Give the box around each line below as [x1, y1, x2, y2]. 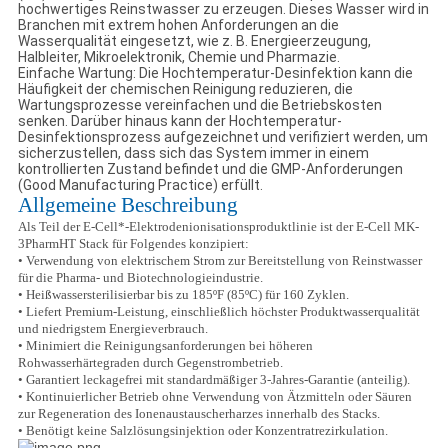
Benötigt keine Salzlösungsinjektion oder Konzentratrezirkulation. [22, 423, 388, 439]
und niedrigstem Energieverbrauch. [17, 321, 208, 337]
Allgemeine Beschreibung [17, 193, 238, 218]
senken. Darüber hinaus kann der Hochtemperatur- [17, 113, 342, 130]
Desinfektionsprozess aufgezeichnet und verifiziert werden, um [17, 129, 428, 146]
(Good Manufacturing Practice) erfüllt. [17, 177, 263, 194]
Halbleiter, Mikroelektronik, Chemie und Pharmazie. [17, 49, 340, 66]
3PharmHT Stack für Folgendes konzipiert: [17, 236, 249, 252]
